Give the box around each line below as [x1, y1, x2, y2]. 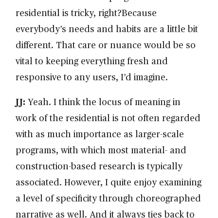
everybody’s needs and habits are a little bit [16, 22, 198, 35]
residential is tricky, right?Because [16, 6, 157, 19]
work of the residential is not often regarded [16, 111, 200, 124]
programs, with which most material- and [16, 144, 186, 156]
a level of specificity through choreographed [16, 192, 201, 204]
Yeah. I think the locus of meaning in [25, 95, 181, 108]
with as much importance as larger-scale [16, 127, 184, 140]
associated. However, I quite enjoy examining [16, 176, 201, 188]
